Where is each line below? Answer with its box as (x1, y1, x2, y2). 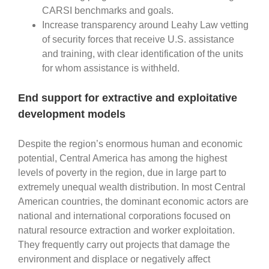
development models (18, 107, 125, 120)
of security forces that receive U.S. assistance (42, 34, 234, 44)
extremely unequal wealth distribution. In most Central (18, 181, 246, 192)
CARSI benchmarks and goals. (42, 5, 174, 16)
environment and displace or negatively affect (18, 253, 210, 264)
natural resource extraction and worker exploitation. (18, 225, 235, 235)
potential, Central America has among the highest (18, 153, 227, 163)
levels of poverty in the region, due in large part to (18, 167, 226, 178)
